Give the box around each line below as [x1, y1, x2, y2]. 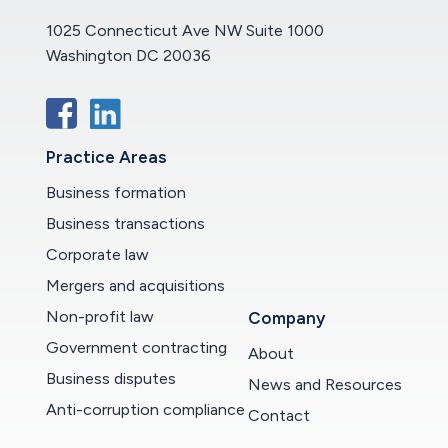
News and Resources [248, 375, 402, 394]
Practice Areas [46, 147, 166, 167]
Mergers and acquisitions [46, 276, 225, 295]
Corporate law [46, 245, 149, 264]
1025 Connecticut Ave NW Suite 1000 [46, 21, 324, 40]
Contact [248, 406, 310, 425]
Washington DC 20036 [46, 46, 211, 65]
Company [248, 308, 325, 328]
